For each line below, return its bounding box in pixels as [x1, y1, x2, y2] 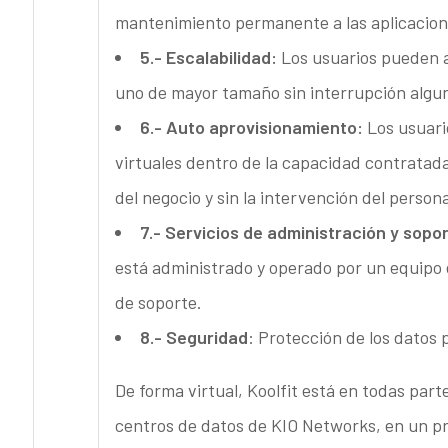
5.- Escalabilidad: [139, 46, 277, 69]
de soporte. [114, 291, 202, 314]
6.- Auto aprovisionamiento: [139, 116, 363, 139]
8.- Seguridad [139, 326, 248, 349]
